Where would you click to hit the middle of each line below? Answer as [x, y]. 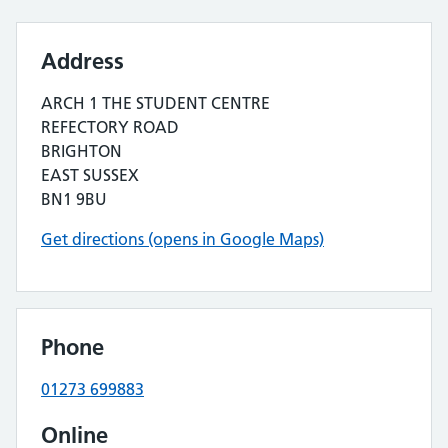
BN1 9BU [74, 199]
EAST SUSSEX [90, 175]
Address [82, 61]
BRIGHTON [81, 151]
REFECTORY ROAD [110, 127]
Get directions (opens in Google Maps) [182, 239]
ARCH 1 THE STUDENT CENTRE [155, 103]
